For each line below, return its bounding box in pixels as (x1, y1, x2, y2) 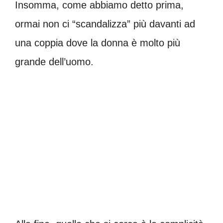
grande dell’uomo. (15, 56, 94, 67)
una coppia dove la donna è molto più (15, 37, 180, 48)
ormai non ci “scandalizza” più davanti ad (15, 18, 195, 29)
